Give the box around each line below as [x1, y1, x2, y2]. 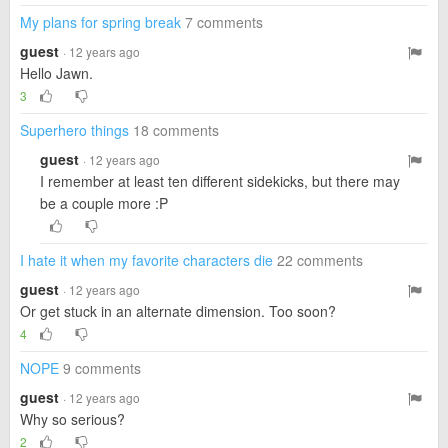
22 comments [277, 250, 363, 270]
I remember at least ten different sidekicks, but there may [40, 171, 400, 191]
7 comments [185, 12, 263, 32]
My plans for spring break [20, 12, 181, 32]
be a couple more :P [40, 193, 168, 213]
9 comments [63, 358, 141, 378]
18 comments [133, 120, 219, 140]
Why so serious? [20, 409, 125, 429]
